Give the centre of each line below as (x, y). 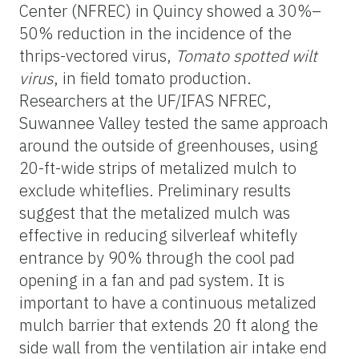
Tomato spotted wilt (246, 55)
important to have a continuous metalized (168, 302)
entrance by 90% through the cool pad (157, 257)
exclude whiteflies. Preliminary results (155, 190)
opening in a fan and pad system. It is (152, 280)
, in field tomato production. (153, 78)
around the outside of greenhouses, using (169, 145)
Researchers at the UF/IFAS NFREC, (145, 100)
